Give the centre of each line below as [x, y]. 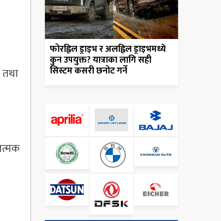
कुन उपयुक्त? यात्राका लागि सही [101, 60]
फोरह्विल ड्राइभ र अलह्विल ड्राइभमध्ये [108, 50]
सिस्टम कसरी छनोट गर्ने [89, 71]
